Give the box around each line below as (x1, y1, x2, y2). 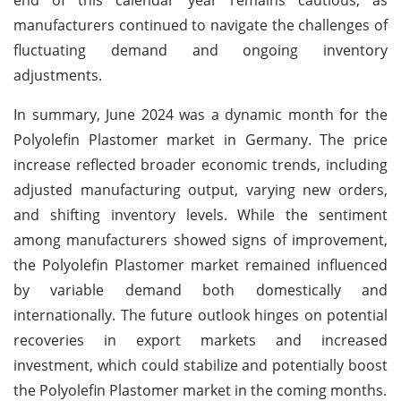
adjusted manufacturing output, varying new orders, (13, 179, 388, 200)
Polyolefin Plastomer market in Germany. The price (13, 129, 388, 149)
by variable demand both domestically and (13, 279, 388, 300)
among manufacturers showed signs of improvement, (13, 229, 388, 250)
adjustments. (13, 64, 102, 85)
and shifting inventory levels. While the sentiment (13, 204, 388, 225)
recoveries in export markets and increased (13, 329, 388, 350)
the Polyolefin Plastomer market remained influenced (13, 254, 388, 275)
